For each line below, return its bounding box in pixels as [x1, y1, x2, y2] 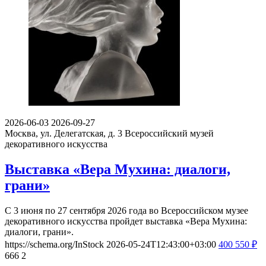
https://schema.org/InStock [5, 239, 104, 249]
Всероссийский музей [125, 128, 214, 138]
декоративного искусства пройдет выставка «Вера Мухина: [5, 216, 247, 226]
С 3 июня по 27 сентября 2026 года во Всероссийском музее [5, 205, 248, 216]
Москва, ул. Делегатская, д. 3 [5, 128, 122, 138]
